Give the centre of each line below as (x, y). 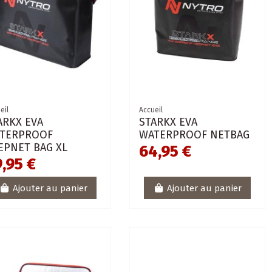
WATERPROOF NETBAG (194, 135)
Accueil (151, 110)
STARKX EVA (168, 122)
